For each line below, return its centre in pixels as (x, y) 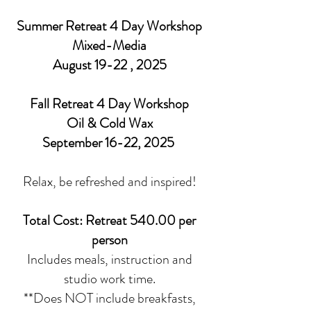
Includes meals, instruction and (109, 259)
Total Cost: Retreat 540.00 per (109, 220)
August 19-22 (90, 65)
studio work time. (109, 279)
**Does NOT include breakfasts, (109, 298)
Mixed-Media (109, 45)
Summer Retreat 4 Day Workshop (109, 26)
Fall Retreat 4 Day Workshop (109, 104)
